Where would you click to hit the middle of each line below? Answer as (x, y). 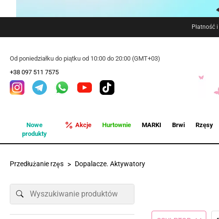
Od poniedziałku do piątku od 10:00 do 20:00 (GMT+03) (85, 58)
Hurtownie (117, 125)
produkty (35, 134)
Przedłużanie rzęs (37, 164)
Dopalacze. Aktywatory (110, 164)
